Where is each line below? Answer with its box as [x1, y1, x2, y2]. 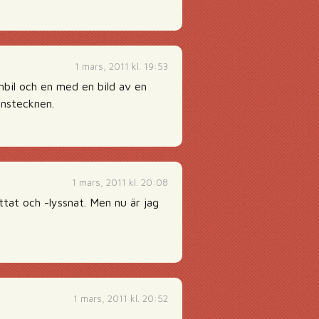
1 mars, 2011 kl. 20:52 [73, 293, 168, 304]
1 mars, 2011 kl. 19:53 [75, 61, 168, 72]
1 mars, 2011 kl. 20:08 [72, 177, 168, 188]
